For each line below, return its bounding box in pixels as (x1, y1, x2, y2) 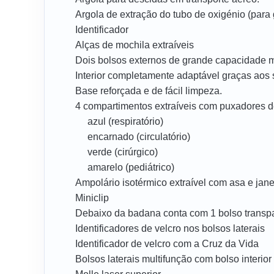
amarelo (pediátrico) (87, 161, 174, 172)
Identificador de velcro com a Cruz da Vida (75, 238, 259, 249)
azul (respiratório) (87, 116, 163, 127)
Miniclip (75, 192, 109, 203)
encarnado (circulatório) (87, 131, 190, 142)
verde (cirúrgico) (87, 146, 158, 157)
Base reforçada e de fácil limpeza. (75, 85, 222, 96)
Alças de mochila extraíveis (75, 39, 194, 50)
